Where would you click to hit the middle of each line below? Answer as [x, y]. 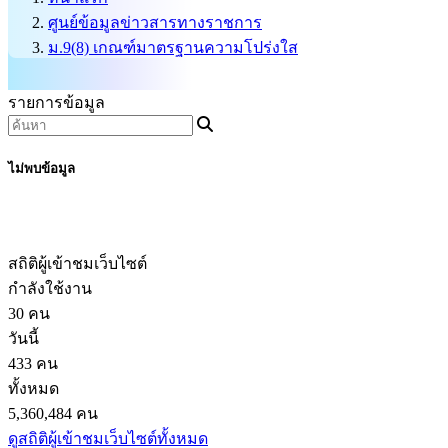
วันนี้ [23, 339]
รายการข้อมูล [56, 102]
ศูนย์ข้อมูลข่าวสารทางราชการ [155, 22]
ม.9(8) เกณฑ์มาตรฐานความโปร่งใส [173, 47]
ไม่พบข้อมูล [41, 169]
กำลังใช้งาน [50, 289]
